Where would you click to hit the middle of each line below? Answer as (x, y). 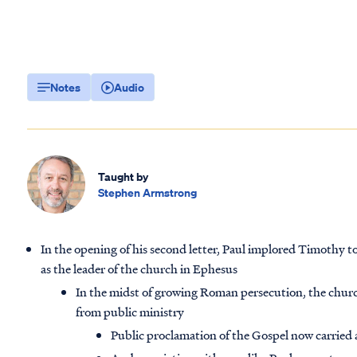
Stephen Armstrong (148, 192)
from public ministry (130, 312)
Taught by (124, 176)
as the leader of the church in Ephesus (139, 269)
